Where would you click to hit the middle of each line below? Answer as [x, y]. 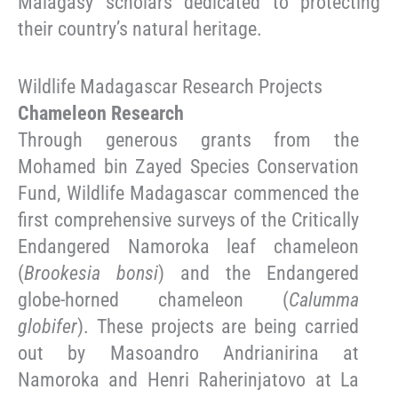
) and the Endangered [259, 274]
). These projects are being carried [219, 327]
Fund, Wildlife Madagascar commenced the [189, 194]
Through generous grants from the [189, 140]
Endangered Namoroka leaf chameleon [189, 247]
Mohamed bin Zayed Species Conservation [189, 167]
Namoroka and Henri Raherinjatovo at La [189, 380]
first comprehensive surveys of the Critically [189, 220]
